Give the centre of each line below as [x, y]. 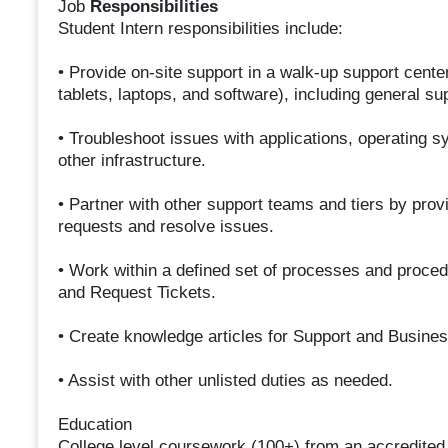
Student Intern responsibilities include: [200, 29]
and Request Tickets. [136, 293]
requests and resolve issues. [165, 227]
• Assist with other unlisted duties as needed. [225, 381]
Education [94, 425]
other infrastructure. [131, 161]
